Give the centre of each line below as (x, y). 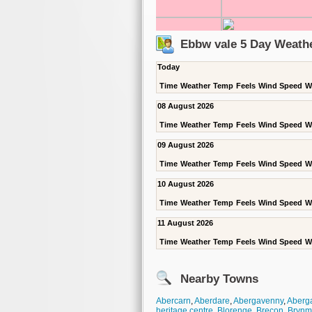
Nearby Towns (219, 279)
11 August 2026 (185, 223)
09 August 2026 (186, 145)
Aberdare (212, 301)
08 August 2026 (186, 106)
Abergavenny (258, 301)
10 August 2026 (186, 184)
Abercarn (173, 301)
